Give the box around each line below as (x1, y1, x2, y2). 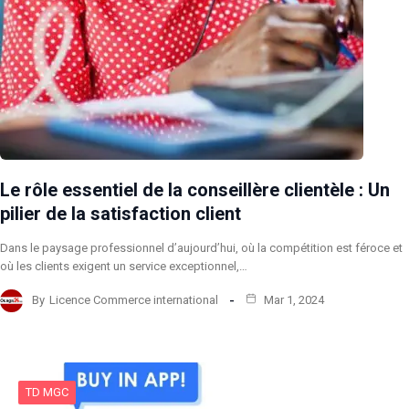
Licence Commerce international (49, 293, 218, 308)
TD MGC (26, 384, 68, 399)
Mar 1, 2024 (261, 293, 324, 308)
